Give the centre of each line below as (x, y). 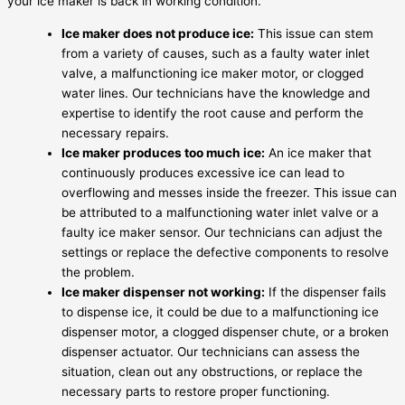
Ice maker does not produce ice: (158, 33)
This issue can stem (314, 33)
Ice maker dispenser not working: (163, 292)
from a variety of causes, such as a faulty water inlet (216, 53)
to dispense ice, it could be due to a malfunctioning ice (220, 311)
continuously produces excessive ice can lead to (203, 172)
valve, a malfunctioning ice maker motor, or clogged (212, 73)
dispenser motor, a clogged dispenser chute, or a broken (225, 331)
